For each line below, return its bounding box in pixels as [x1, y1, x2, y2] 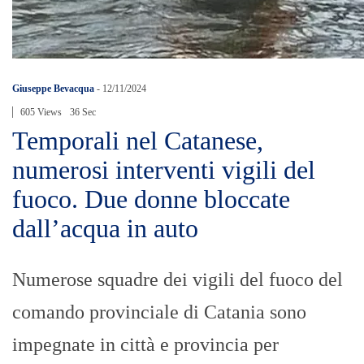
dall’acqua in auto [12, 214, 198, 244]
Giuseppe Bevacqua [12, 83, 94, 95]
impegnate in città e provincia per [12, 334, 279, 356]
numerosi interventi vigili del [12, 155, 315, 185]
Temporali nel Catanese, [12, 126, 263, 156]
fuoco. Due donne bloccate [12, 184, 290, 214]
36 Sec [70, 106, 96, 119]
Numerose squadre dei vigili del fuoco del [12, 269, 343, 291]
